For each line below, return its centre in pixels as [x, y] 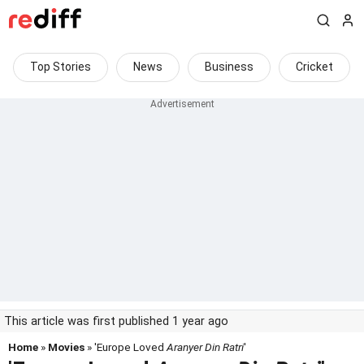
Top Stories [61, 67]
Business [229, 67]
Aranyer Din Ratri [205, 347]
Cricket [314, 67]
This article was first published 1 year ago [116, 321]
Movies [66, 347]
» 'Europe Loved [126, 347]
